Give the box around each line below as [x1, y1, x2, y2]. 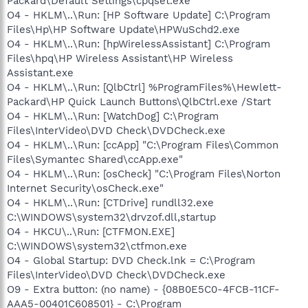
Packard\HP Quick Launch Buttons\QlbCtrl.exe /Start [7, 96, 271, 108]
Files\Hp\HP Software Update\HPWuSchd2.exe [7, 23, 240, 36]
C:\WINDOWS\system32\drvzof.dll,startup [7, 211, 216, 223]
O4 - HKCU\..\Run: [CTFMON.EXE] [7, 225, 175, 238]
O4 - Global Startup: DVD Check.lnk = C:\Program [7, 254, 255, 267]
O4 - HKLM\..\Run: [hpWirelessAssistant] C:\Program [7, 38, 270, 50]
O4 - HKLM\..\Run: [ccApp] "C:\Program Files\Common [7, 139, 278, 151]
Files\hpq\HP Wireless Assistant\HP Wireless [7, 52, 233, 65]
